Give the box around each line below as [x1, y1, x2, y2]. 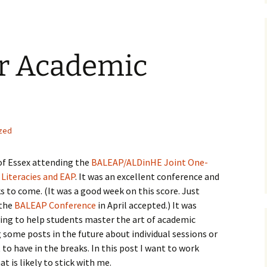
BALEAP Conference [14, 199, 96, 211]
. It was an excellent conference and [75, 170, 219, 182]
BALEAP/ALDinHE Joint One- [91, 156, 208, 168]
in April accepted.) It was [96, 199, 197, 211]
